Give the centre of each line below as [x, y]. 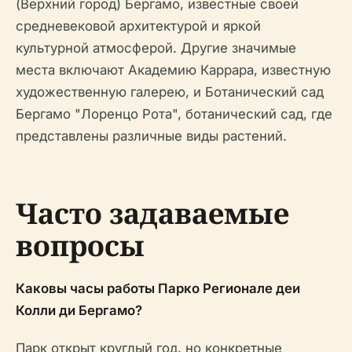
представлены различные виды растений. [151, 136]
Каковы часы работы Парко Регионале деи [158, 289]
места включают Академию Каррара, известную [173, 70]
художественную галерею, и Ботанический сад [170, 92]
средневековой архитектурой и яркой [138, 26]
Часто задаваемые [152, 214]
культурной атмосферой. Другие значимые [156, 48]
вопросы [80, 246]
